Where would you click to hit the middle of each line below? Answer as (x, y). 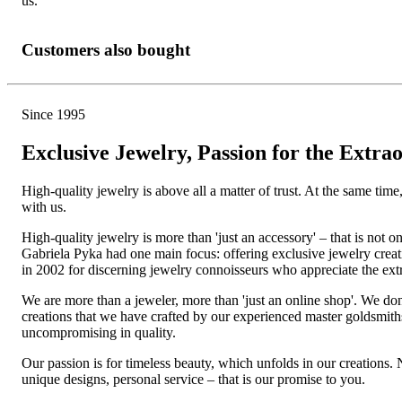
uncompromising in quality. (99, 333)
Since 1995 (53, 115)
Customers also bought (106, 49)
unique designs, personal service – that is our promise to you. (193, 380)
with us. (44, 207)
